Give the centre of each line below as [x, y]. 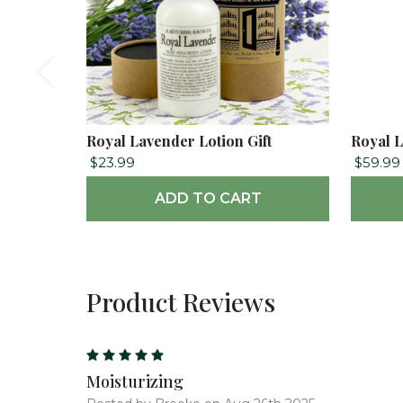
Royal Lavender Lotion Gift [179, 140]
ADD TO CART [208, 198]
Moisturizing [135, 381]
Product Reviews [181, 301]
